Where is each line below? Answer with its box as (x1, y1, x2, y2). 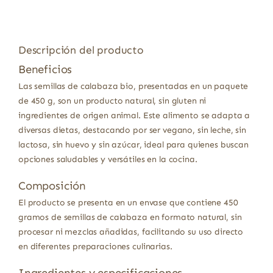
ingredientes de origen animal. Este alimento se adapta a (18, 110, 250, 121)
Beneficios (18, 63, 73, 77)
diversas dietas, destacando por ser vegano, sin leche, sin (18, 124, 246, 135)
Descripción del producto (18, 44, 144, 57)
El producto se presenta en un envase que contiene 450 (18, 197, 238, 208)
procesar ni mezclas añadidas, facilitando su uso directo (18, 226, 244, 237)
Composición (18, 179, 86, 193)
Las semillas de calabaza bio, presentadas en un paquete (18, 80, 249, 91)
